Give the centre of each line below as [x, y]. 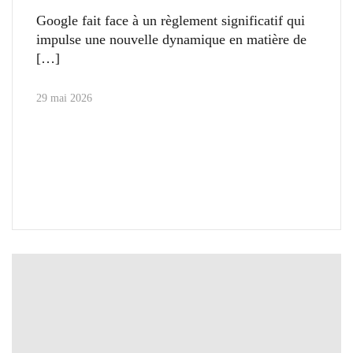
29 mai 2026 [64, 98]
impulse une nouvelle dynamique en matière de [171, 40]
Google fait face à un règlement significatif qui [171, 21]
